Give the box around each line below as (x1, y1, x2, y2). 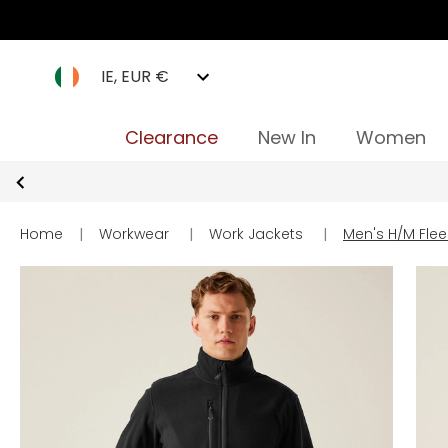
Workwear (99, 224, 169, 244)
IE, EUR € (101, 65, 169, 88)
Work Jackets (209, 224, 303, 244)
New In (257, 125, 316, 150)
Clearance (124, 125, 218, 150)
